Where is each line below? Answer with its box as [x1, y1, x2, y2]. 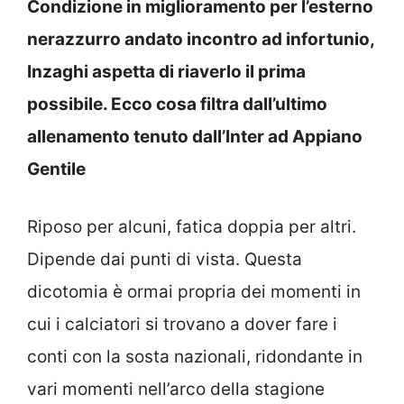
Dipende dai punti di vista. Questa [27, 249, 302, 270]
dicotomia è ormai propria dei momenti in [27, 281, 361, 302]
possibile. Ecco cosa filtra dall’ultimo [27, 93, 327, 115]
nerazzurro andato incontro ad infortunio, [27, 28, 374, 50]
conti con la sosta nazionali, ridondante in [27, 346, 363, 367]
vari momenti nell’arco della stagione [27, 379, 325, 399]
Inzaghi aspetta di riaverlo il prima [27, 60, 306, 82]
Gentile [27, 158, 89, 179]
